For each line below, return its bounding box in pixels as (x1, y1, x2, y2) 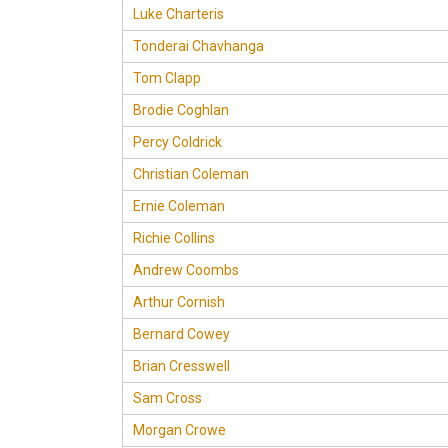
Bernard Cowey (133, 326, 230, 342)
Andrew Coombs (133, 262, 239, 278)
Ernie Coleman (133, 198, 225, 214)
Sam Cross (133, 390, 202, 406)
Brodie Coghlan (133, 102, 229, 118)
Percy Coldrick (133, 134, 222, 150)
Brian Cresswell (133, 358, 230, 374)
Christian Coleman (133, 166, 249, 182)
